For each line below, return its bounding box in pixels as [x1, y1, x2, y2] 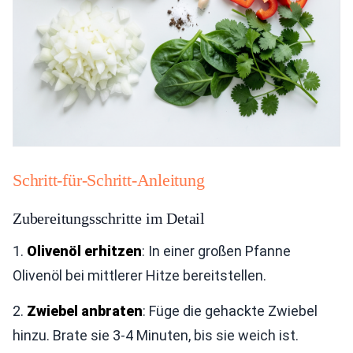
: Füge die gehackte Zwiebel [143, 302, 318, 319]
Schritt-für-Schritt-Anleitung [13, 169, 205, 190]
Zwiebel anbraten [27, 302, 143, 319]
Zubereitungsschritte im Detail [13, 209, 205, 227]
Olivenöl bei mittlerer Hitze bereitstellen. [13, 266, 266, 284]
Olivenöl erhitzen [27, 242, 142, 259]
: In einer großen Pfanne [142, 242, 291, 259]
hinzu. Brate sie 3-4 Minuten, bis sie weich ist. [13, 326, 299, 344]
